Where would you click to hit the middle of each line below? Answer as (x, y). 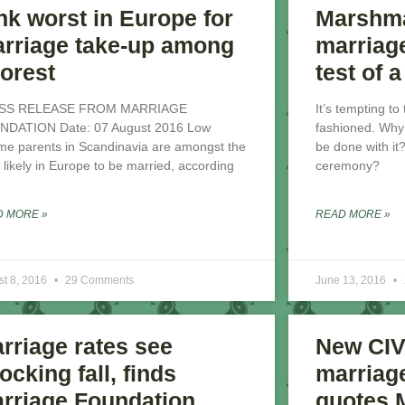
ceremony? (347, 166)
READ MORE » (353, 215)
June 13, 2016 (352, 281)
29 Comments (100, 281)
